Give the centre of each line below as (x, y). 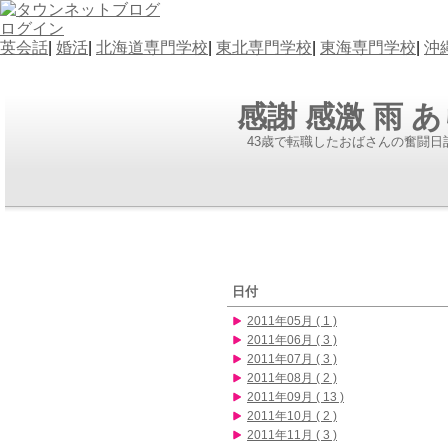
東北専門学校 (264, 47)
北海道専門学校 (152, 47)
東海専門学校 (368, 47)
